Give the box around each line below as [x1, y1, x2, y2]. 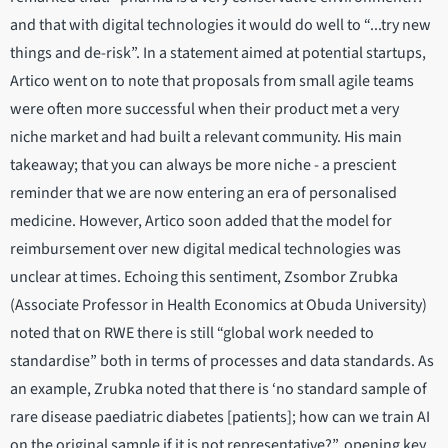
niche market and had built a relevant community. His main [10, 126, 402, 149]
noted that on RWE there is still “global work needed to [10, 322, 374, 345]
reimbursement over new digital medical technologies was [10, 238, 401, 261]
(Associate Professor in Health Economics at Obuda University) [10, 294, 427, 317]
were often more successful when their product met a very [10, 98, 399, 121]
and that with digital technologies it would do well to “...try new [10, 14, 431, 37]
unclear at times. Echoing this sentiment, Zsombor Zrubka [10, 266, 398, 289]
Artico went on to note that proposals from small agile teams [10, 70, 414, 93]
